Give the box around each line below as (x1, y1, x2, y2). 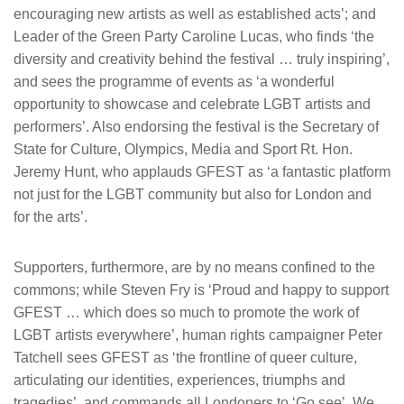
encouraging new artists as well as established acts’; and (14, 6, 376, 23)
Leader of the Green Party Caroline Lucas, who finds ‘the (14, 29, 374, 45)
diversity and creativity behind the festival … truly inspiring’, (14, 51, 390, 68)
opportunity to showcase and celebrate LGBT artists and (14, 96, 371, 113)
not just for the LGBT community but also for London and (14, 187, 372, 203)
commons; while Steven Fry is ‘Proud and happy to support (14, 282, 389, 298)
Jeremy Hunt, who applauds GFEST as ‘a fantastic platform (14, 164, 390, 180)
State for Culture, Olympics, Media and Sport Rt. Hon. (14, 142, 353, 158)
